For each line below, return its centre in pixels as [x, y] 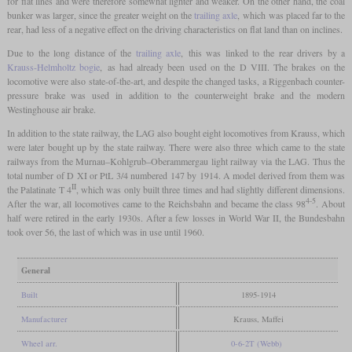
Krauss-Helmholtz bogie [53, 67]
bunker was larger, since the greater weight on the [101, 15]
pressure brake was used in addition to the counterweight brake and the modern [176, 95]
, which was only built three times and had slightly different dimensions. [211, 190]
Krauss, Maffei [258, 319]
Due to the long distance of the [71, 53]
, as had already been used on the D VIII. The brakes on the [223, 67]
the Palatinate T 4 [39, 190]
